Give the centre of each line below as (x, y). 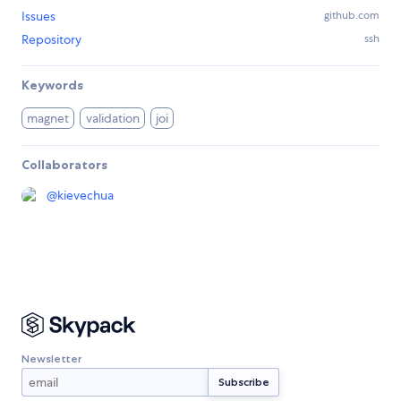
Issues (38, 17)
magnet (48, 119)
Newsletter (51, 358)
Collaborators (64, 165)
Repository (51, 40)
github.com (352, 16)
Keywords (52, 85)
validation (112, 119)
